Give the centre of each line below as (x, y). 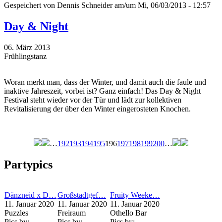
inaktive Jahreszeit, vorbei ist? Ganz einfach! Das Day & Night (102, 91)
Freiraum (72, 213)
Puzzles (16, 213)
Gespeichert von (30, 5)
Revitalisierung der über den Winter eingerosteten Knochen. (97, 109)
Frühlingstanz (25, 56)
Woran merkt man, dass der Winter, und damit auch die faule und (105, 82)
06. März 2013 (27, 48)
